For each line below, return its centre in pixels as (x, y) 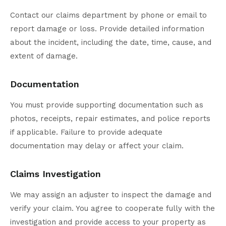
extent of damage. (44, 56)
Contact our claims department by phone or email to (108, 15)
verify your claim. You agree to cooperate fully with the (112, 209)
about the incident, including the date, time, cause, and (111, 43)
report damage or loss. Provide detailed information (107, 29)
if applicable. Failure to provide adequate (86, 132)
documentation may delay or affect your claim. (97, 146)
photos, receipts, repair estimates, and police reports (110, 119)
